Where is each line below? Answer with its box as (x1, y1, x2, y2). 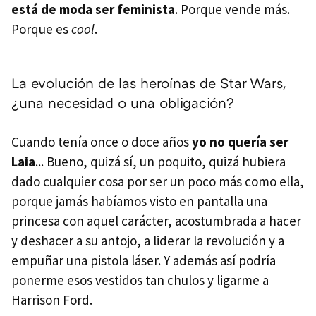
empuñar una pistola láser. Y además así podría (11, 251, 276, 269)
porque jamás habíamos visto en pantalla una (11, 192, 267, 209)
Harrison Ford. (11, 291, 92, 308)
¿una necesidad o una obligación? (11, 93, 234, 111)
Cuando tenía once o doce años (11, 133, 192, 150)
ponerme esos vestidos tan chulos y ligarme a (11, 271, 269, 288)
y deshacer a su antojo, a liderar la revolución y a (11, 231, 284, 249)
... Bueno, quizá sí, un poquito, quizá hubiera (35, 152, 286, 170)
